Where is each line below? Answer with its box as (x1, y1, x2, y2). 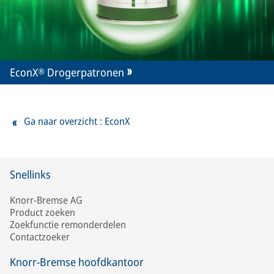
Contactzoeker (10, 230, 70, 244)
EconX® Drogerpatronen (10, 65, 124, 80)
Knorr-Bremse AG (10, 193, 83, 207)
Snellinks (10, 167, 51, 182)
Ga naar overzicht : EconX (24, 114, 130, 128)
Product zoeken (10, 206, 75, 220)
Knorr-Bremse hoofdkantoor (10, 254, 144, 270)
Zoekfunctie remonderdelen (10, 218, 126, 232)
